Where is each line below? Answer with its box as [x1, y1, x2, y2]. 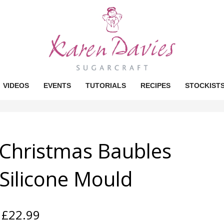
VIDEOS [2, 81, 29, 89]
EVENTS [43, 81, 71, 89]
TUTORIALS [85, 81, 126, 89]
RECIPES [140, 81, 170, 89]
